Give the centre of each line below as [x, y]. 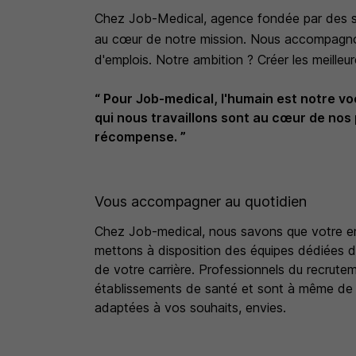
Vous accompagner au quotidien [200, 201]
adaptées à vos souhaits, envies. [190, 308]
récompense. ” [140, 137]
